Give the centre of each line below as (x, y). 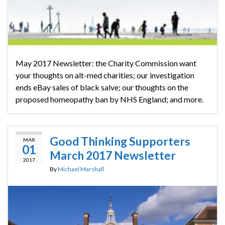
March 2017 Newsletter (113, 155)
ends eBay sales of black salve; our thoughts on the (102, 87)
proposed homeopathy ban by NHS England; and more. (109, 99)
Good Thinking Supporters (120, 141)
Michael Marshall (81, 169)
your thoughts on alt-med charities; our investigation (105, 75)
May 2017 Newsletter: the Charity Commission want (106, 63)
